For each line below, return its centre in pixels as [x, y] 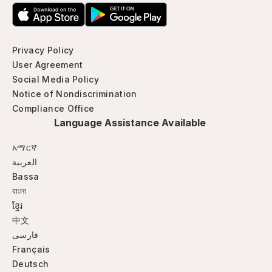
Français [31, 249]
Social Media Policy [56, 79]
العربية [25, 162]
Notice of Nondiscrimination [75, 94]
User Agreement [48, 65]
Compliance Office [53, 108]
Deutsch [31, 264]
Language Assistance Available [130, 123]
